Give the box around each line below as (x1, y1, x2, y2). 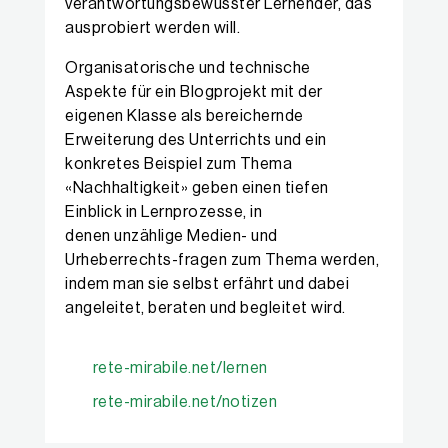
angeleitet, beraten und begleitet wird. (65, 300, 346, 316)
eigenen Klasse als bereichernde (65, 108, 304, 124)
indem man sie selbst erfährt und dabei (65, 276, 349, 292)
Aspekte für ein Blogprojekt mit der (65, 84, 323, 100)
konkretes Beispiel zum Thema (65, 156, 292, 172)
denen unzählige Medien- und (65, 228, 278, 244)
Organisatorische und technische (65, 60, 311, 76)
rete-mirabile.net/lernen (92, 360, 268, 376)
